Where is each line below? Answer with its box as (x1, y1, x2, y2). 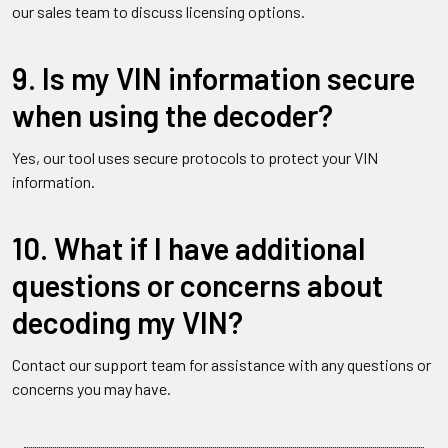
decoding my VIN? (12, 303, 243, 340)
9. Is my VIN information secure (12, 59, 415, 96)
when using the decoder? (12, 96, 333, 133)
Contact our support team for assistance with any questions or (12, 354, 431, 374)
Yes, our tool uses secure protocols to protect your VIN (12, 147, 378, 167)
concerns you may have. (12, 378, 171, 398)
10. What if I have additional (12, 229, 365, 266)
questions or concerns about (12, 266, 383, 303)
